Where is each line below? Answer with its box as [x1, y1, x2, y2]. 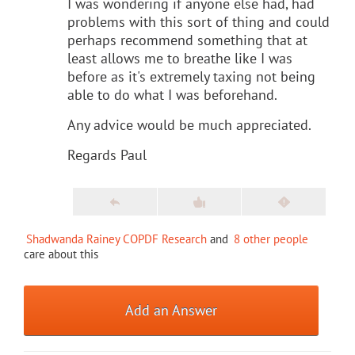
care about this [24, 246, 98, 261]
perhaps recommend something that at [67, 30, 307, 49]
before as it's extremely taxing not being [67, 67, 315, 86]
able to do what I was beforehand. [67, 85, 277, 104]
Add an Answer [125, 300, 218, 319]
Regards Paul [67, 145, 147, 164]
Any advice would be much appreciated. [67, 115, 311, 134]
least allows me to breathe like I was [67, 48, 292, 67]
